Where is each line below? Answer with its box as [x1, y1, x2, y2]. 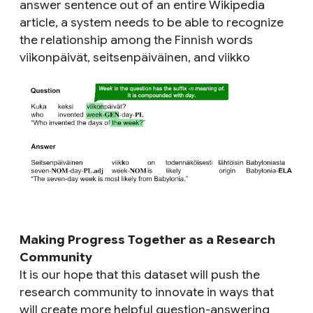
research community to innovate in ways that [20, 284, 274, 300]
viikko [218, 50, 250, 65]
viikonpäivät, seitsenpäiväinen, [20, 50, 194, 65]
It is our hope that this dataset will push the [20, 267, 260, 282]
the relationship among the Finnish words [20, 32, 253, 48]
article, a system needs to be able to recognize [20, 15, 284, 30]
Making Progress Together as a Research [20, 232, 275, 247]
